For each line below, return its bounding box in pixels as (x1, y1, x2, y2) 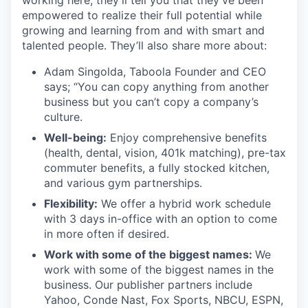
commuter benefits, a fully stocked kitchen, (44, 161, 269, 175)
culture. (44, 110, 82, 124)
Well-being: (44, 131, 107, 145)
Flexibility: (44, 197, 98, 211)
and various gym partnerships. (44, 176, 202, 190)
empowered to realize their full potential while (22, 8, 262, 23)
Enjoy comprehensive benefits (107, 131, 267, 145)
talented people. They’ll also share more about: (22, 38, 267, 53)
